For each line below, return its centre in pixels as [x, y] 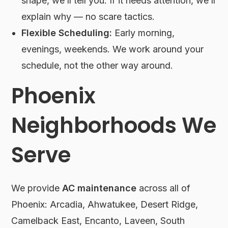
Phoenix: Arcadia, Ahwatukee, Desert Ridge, [105, 205]
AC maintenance [99, 188]
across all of [164, 188]
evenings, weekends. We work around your [113, 49]
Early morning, [144, 33]
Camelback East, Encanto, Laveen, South [98, 221]
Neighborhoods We [114, 126]
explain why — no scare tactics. [88, 17]
